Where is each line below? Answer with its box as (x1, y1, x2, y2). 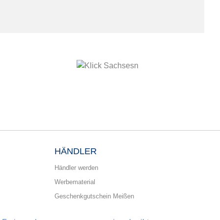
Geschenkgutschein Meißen (55, 192, 134, 200)
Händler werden (55, 164, 98, 171)
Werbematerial (55, 178, 95, 186)
